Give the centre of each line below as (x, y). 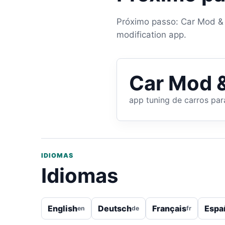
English (63, 208)
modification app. (151, 34)
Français (169, 208)
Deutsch (115, 208)
